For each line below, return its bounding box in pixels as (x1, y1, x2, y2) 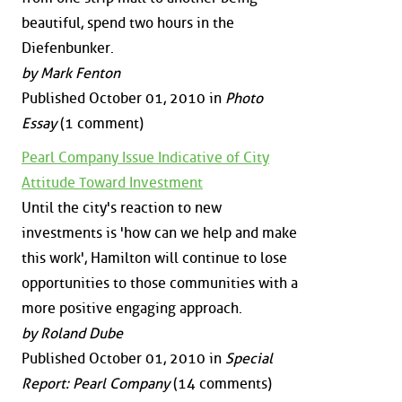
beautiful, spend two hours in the (22, 14, 234, 32)
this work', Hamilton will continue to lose (22, 249, 287, 267)
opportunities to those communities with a (22, 274, 298, 292)
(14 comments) (170, 374, 272, 392)
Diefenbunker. (22, 39, 114, 57)
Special (225, 349, 273, 367)
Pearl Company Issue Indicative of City (22, 148, 269, 166)
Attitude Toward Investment (22, 173, 203, 191)
